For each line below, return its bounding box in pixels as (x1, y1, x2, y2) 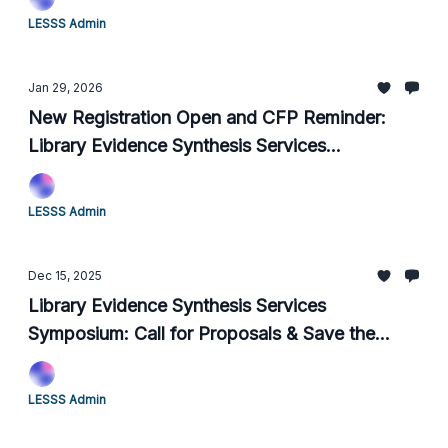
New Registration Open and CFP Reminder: (28, 107, 386, 128)
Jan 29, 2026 (28, 80, 103, 95)
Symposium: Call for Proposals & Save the (28, 323, 375, 344)
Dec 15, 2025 (28, 268, 102, 283)
